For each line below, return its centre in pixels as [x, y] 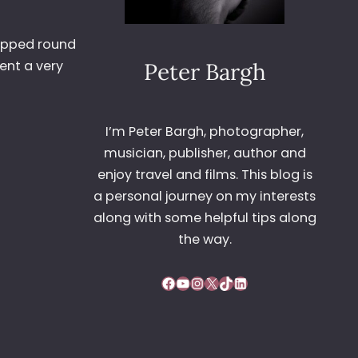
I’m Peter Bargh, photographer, [205, 132]
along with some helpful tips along [205, 218]
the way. [205, 240]
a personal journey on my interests [205, 197]
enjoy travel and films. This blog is [205, 175]
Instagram [197, 282]
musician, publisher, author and [205, 153]
